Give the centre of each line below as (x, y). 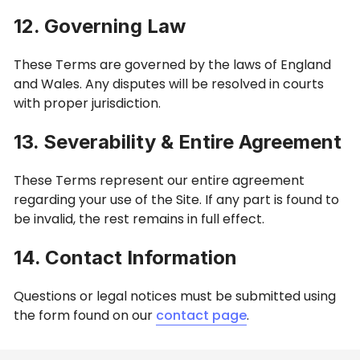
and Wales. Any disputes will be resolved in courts (169, 84)
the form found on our (85, 315)
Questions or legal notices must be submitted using (175, 296)
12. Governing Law (100, 26)
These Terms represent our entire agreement (159, 180)
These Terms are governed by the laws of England (172, 65)
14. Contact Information (125, 258)
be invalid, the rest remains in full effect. (139, 219)
